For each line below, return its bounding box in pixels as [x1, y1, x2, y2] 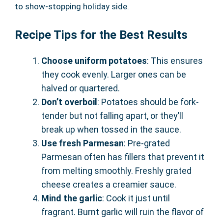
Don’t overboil [41, 97, 97, 108]
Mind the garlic [41, 193, 102, 204]
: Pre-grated [124, 138, 170, 149]
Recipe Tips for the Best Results [15, 28, 188, 42]
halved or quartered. [41, 83, 120, 94]
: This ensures [147, 55, 203, 66]
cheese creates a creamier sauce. [41, 179, 176, 190]
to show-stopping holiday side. [15, 1, 129, 12]
